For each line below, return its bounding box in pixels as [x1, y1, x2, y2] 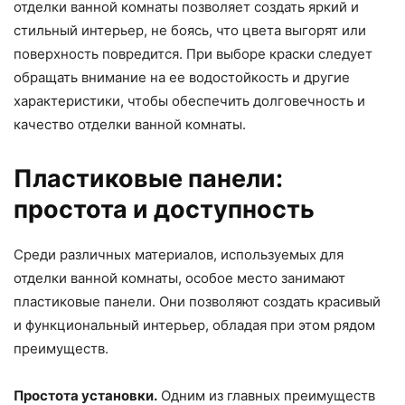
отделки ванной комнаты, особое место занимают [14, 269, 345, 287]
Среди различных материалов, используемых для [14, 246, 344, 264]
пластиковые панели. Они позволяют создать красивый [14, 293, 381, 311]
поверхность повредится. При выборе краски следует [14, 45, 372, 63]
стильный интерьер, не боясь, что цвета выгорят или [14, 22, 366, 40]
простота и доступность [14, 194, 315, 225]
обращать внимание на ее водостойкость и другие [14, 69, 350, 87]
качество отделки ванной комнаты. [14, 116, 246, 134]
